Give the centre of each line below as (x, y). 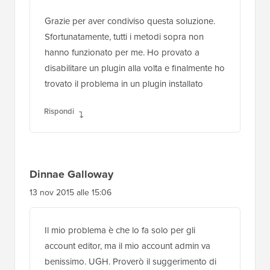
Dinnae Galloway (71, 173)
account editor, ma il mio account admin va (127, 244)
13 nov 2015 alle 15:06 (71, 191)
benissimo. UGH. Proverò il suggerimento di (130, 260)
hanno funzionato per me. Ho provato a (122, 51)
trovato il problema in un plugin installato (124, 82)
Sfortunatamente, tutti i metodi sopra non (124, 35)
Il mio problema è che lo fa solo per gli (120, 229)
